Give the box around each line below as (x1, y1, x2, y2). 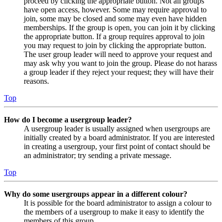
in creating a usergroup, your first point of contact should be (24, 142, 210, 151)
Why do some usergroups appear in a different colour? (4, 190, 187, 199)
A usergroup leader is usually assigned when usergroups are (24, 124, 210, 133)
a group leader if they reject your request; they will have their (24, 68, 214, 77)
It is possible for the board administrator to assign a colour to (24, 199, 212, 208)
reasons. (24, 77, 49, 86)
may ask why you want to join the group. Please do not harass (24, 59, 217, 68)
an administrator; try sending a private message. (24, 151, 171, 160)
